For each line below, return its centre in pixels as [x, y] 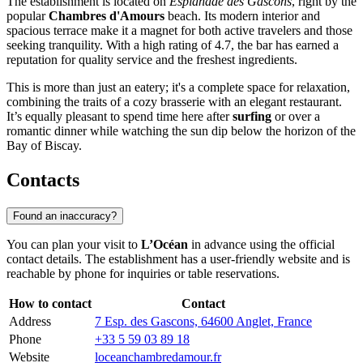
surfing [252, 117]
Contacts [43, 180]
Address [30, 321]
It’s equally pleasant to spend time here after [120, 117]
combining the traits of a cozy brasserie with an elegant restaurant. [174, 102]
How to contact [50, 303]
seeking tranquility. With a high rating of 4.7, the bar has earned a [173, 45]
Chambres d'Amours [107, 16]
